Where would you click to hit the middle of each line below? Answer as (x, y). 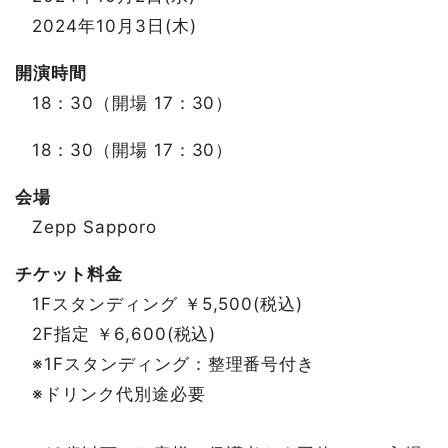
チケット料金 (69, 274)
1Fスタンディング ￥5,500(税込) (168, 304)
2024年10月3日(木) (114, 26)
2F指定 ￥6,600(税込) (124, 334)
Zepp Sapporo (94, 227)
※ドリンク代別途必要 (119, 394)
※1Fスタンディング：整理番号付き (174, 364)
